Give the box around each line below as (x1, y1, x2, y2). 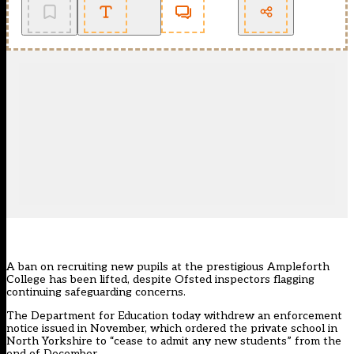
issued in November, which (39, 322, 185, 336)
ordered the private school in (185, 322, 337, 336)
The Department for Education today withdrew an (6, 309, 273, 323)
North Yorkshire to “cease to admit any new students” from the (6, 334, 341, 348)
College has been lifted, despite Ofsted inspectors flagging (6, 273, 314, 287)
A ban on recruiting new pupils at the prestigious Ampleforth (6, 260, 330, 274)
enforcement (273, 309, 342, 323)
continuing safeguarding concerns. (6, 285, 186, 299)
